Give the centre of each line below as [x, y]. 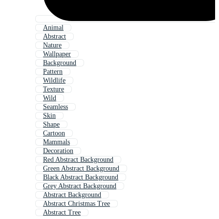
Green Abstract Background [81, 169]
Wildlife [54, 81]
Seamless [55, 107]
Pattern [53, 72]
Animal [53, 28]
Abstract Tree [62, 213]
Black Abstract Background [81, 177]
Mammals [56, 142]
